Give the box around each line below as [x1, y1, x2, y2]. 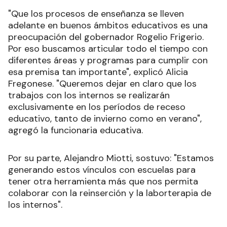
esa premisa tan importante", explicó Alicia [8, 65, 188, 78]
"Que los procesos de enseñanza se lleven [8, 7, 184, 20]
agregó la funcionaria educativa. [8, 124, 143, 136]
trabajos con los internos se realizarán [8, 89, 170, 101]
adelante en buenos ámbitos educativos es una [8, 19, 208, 31]
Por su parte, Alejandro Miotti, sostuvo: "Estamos [8, 152, 214, 164]
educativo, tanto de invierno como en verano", [8, 112, 202, 125]
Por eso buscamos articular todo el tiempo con [8, 42, 208, 55]
